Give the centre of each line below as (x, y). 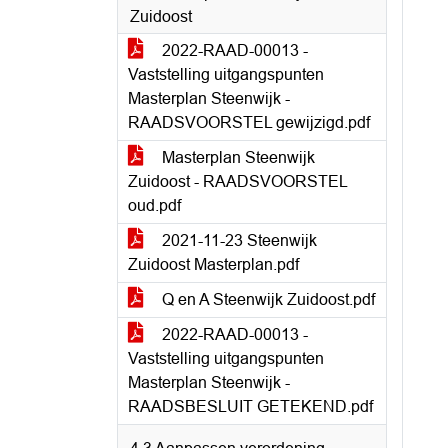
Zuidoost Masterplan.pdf (213, 264)
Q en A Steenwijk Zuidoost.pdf (266, 299)
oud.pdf (154, 205)
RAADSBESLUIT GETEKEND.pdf (250, 406)
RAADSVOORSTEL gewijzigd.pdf (249, 122)
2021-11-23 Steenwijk (237, 240)
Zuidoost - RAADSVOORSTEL (238, 181)
